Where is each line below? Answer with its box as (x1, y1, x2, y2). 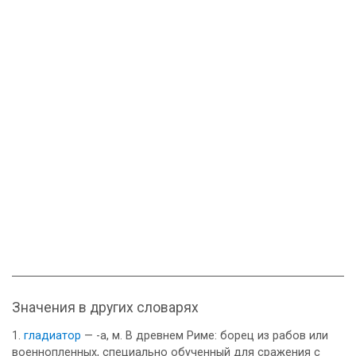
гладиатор (24, 329, 81, 342)
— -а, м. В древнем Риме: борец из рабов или (81, 329, 328, 342)
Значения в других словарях (12, 300, 199, 315)
